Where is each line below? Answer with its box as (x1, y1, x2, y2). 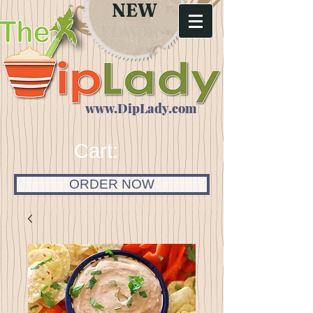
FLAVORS (101, 23, 168, 41)
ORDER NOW (69, 177, 154, 191)
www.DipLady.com (85, 100, 196, 117)
